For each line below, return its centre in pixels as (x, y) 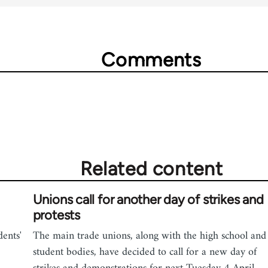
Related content (151, 169)
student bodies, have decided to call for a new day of (144, 252)
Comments (151, 60)
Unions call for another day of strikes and (148, 200)
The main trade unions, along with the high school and (149, 236)
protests (56, 215)
